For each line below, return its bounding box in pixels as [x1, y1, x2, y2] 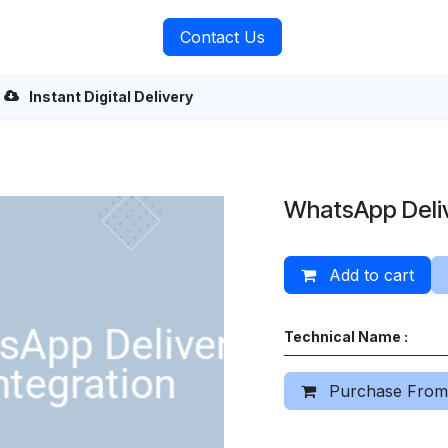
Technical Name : [284, 328, 408, 345]
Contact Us [180, 27, 266, 47]
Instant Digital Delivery [29, 87, 194, 105]
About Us [59, 27, 133, 47]
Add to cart [324, 265, 414, 285]
